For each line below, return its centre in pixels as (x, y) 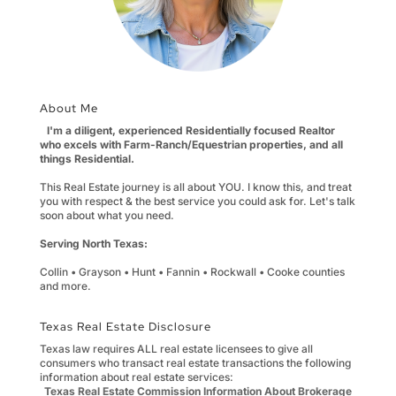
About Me (69, 108)
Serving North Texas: (93, 243)
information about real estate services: (136, 377)
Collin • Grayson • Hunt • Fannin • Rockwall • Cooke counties (192, 271)
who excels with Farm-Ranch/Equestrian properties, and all (191, 144)
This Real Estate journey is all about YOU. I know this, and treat (195, 187)
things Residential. (87, 158)
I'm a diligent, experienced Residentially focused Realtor (190, 130)
